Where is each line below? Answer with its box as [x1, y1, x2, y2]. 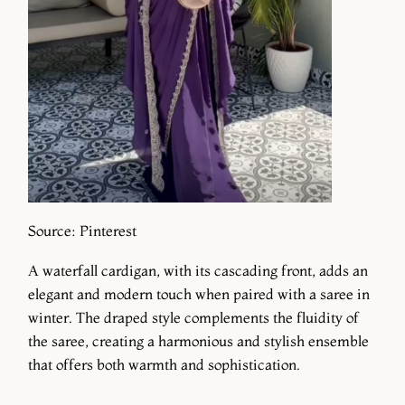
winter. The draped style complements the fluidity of [28, 307, 359, 326]
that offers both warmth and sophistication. [28, 354, 300, 373]
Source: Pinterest [28, 221, 137, 240]
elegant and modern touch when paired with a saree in [28, 284, 370, 303]
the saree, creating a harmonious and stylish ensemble [28, 331, 369, 350]
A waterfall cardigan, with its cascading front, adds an [28, 260, 368, 279]
